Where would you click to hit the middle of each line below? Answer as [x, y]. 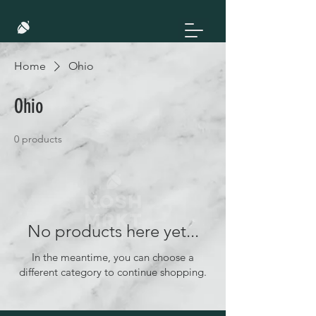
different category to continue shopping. [113, 272]
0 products [38, 139]
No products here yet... [113, 231]
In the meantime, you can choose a [113, 257]
